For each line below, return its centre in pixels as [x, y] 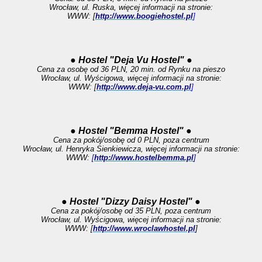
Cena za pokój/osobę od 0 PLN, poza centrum [131, 140]
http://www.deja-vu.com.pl [144, 87]
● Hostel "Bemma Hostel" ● [131, 131]
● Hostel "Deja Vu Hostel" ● [131, 60]
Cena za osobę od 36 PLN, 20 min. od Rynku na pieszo [131, 69]
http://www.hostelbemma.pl [144, 158]
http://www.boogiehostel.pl [144, 16]
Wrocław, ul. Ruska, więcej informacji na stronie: [131, 7]
